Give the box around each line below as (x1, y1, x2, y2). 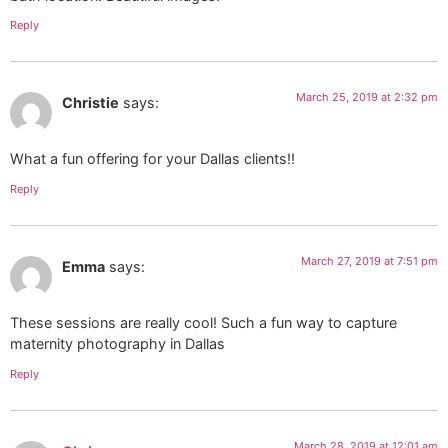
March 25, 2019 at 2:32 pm (296, 90, 438, 105)
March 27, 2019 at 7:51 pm (301, 253, 438, 268)
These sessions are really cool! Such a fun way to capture (10, 314, 397, 332)
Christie (62, 94, 119, 112)
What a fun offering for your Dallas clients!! (10, 150, 295, 168)
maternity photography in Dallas (10, 335, 225, 353)
